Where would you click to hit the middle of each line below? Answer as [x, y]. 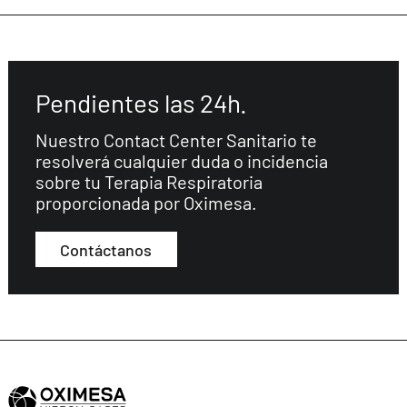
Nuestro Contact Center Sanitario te [176, 139]
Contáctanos [106, 249]
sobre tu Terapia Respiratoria [149, 181]
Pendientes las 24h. [141, 102]
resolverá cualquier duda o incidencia [181, 160]
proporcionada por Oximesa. [146, 202]
